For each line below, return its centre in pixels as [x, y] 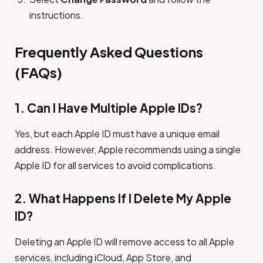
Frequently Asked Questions [109, 52]
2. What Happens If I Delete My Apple [123, 198]
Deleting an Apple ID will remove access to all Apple [124, 242]
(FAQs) [38, 72]
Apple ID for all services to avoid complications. [115, 165]
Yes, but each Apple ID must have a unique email [117, 134]
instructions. [56, 15]
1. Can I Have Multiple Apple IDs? [109, 108]
